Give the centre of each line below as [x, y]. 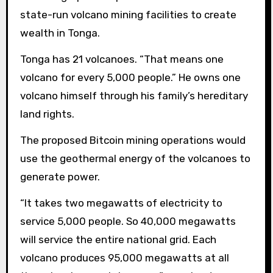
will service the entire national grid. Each [118, 239]
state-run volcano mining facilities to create [128, 15]
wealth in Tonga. [61, 33]
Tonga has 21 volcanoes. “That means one [122, 59]
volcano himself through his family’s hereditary [134, 95]
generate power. [61, 176]
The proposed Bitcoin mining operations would [133, 140]
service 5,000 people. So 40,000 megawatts [128, 221]
